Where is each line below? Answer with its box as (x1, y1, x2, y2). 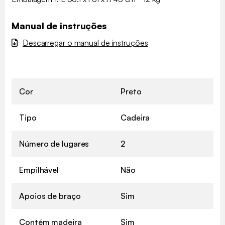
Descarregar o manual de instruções (22, 37, 148, 48)
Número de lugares (19, 138, 89, 149)
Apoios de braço (19, 190, 81, 201)
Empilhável (19, 164, 59, 175)
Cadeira (121, 112, 150, 123)
